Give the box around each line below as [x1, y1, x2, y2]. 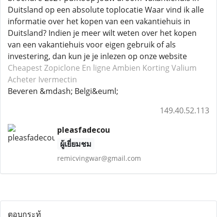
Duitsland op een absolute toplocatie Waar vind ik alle [8, 4, 204, 15]
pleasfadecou [57, 124, 110, 135]
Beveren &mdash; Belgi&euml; [8, 86, 118, 96]
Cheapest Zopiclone [8, 62, 80, 73]
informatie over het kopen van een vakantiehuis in [8, 16, 190, 27]
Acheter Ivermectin [8, 74, 77, 85]
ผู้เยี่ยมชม [60, 139, 92, 149]
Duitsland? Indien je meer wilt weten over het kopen [8, 28, 197, 38]
